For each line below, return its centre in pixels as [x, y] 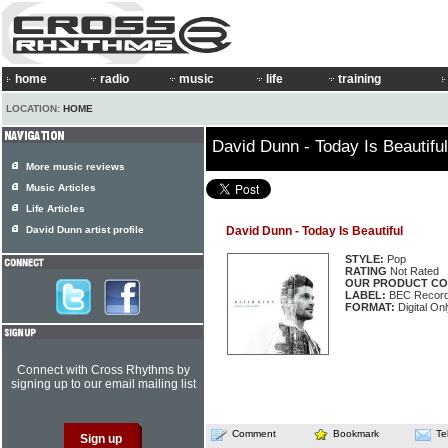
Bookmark [356, 433]
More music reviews [75, 166]
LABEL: [365, 295]
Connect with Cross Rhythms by [103, 370]
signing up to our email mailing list [103, 384]
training [359, 79]
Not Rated [413, 271]
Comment [254, 433]
